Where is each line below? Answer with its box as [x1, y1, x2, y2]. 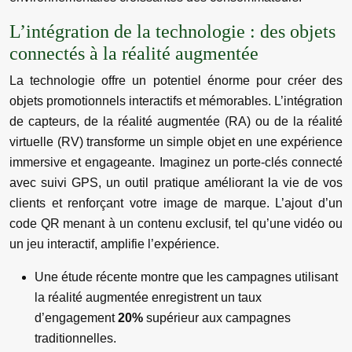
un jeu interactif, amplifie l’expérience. [9, 237, 219, 251]
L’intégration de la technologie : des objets [9, 21, 335, 42]
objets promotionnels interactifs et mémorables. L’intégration [9, 94, 343, 108]
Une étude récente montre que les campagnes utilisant [35, 270, 338, 284]
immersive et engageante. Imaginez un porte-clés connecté [9, 156, 343, 169]
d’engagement [35, 311, 118, 324]
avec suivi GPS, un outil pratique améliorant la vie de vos [9, 176, 343, 189]
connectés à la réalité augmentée [9, 43, 258, 64]
